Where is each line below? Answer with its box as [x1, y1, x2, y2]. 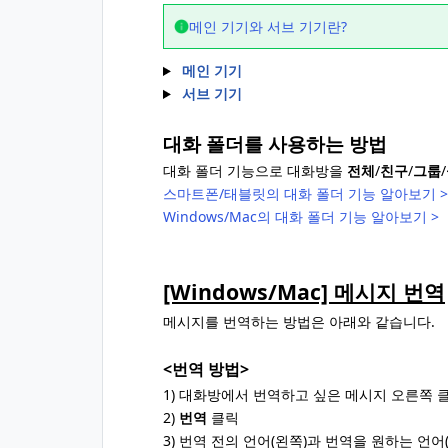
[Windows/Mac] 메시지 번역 [163, 277, 445, 306]
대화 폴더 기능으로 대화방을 [163, 161, 347, 180]
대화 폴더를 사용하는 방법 [163, 131, 387, 156]
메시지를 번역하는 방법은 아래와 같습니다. [163, 312, 435, 331]
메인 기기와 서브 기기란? [189, 17, 347, 36]
